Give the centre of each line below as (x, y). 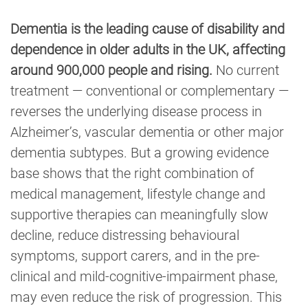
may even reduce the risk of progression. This (146, 297)
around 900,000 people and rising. (111, 70)
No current (246, 70)
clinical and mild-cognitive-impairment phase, (144, 277)
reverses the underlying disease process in (136, 112)
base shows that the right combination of (132, 174)
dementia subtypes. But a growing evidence (140, 153)
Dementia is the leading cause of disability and (147, 29)
